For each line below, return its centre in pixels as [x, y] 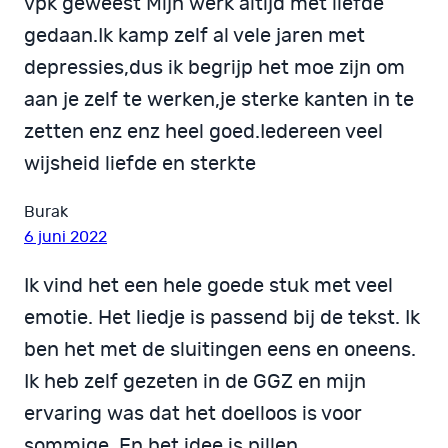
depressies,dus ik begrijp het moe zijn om [214, 68]
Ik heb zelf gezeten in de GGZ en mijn [195, 382]
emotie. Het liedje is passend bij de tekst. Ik [222, 318]
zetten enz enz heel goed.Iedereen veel [203, 132]
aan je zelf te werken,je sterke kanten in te [219, 100]
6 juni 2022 [65, 237]
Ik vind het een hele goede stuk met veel [208, 286]
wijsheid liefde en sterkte [140, 164]
